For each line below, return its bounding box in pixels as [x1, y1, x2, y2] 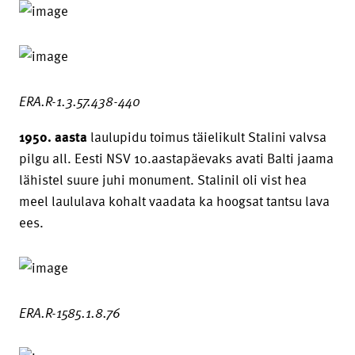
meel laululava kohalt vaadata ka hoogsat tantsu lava [19, 191, 330, 211]
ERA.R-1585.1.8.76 [19, 303, 120, 323]
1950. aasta [19, 127, 87, 147]
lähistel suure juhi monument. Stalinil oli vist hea [19, 170, 307, 189]
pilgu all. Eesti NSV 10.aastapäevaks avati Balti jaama [19, 148, 334, 168]
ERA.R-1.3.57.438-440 [19, 91, 140, 111]
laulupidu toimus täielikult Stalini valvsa [87, 127, 326, 147]
